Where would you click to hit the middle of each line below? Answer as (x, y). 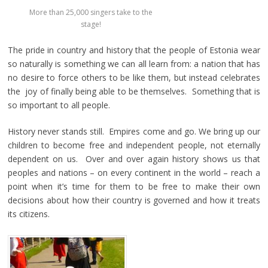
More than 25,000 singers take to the (91, 13)
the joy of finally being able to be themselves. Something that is (134, 92)
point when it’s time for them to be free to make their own (134, 187)
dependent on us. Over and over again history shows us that (134, 159)
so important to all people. (59, 105)
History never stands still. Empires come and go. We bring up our (134, 132)
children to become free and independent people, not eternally (134, 145)
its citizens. (28, 214)
